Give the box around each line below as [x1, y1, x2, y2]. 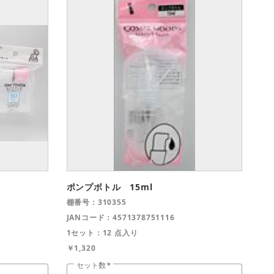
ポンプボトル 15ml [66, 180, 153, 193]
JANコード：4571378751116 [66, 212, 175, 223]
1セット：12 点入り [66, 227, 138, 238]
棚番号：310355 [66, 196, 127, 207]
